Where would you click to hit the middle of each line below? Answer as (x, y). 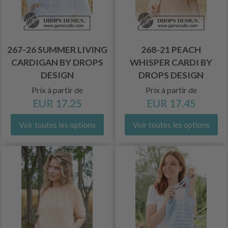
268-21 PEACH (171, 50)
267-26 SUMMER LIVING (57, 50)
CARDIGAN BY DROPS (57, 62)
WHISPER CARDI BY (171, 62)
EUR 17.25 (57, 103)
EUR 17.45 (171, 103)
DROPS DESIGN (171, 75)
